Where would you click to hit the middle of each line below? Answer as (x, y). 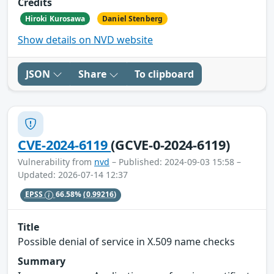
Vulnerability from (56, 161)
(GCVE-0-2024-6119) (170, 144)
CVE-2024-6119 (65, 144)
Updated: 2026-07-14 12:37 (73, 174)
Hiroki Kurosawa (55, 18)
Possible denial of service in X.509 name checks (126, 242)
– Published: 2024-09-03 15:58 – (175, 161)
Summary (42, 261)
